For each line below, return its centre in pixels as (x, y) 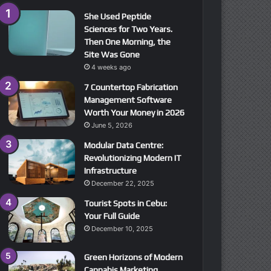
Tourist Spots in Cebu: (125, 203)
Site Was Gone (112, 54)
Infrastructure (110, 171)
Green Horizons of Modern (133, 257)
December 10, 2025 (122, 229)
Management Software (128, 100)
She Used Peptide (117, 16)
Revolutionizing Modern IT (132, 158)
